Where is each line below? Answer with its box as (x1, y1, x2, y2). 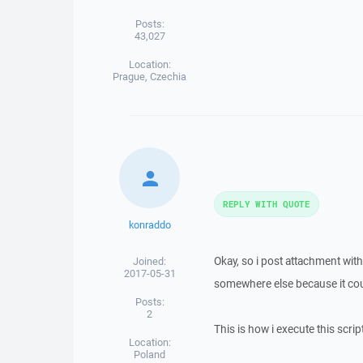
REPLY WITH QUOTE (222, 198, 310, 210)
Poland (134, 348, 166, 361)
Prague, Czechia (113, 70, 187, 83)
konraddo (128, 218, 171, 232)
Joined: (133, 254, 167, 268)
